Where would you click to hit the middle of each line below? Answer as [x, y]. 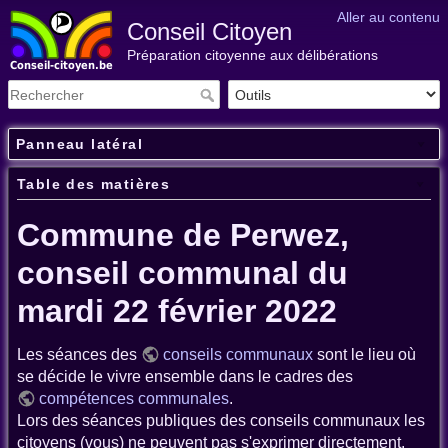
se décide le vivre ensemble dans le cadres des [185, 377]
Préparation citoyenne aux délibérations [253, 55]
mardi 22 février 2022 [177, 311]
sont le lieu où [365, 355]
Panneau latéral [79, 144]
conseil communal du [182, 273]
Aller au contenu [388, 17]
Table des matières [94, 184]
